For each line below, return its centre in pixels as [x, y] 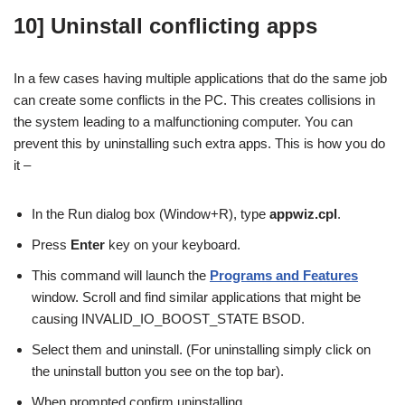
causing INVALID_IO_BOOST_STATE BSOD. [168, 318]
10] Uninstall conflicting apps [165, 25]
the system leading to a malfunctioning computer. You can [183, 121]
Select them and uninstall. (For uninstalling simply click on [201, 349]
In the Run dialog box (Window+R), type [151, 213]
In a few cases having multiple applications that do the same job [200, 78]
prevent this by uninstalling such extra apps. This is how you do [199, 143]
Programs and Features [284, 275]
